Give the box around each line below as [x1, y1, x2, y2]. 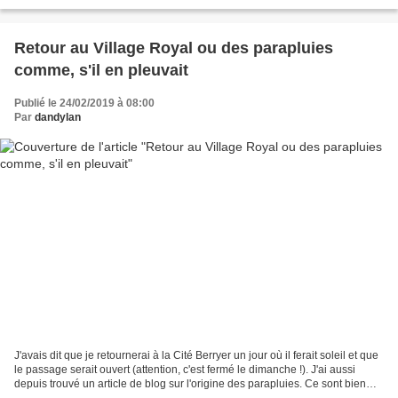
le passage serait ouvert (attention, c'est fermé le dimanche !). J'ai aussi [14, 362, 355, 376]
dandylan [35, 111, 81, 124]
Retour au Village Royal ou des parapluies [14, 39, 333, 58]
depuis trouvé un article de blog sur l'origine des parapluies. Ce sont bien [14, 377, 366, 390]
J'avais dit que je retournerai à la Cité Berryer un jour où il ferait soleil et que [14, 348, 378, 362]
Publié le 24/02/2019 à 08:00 [14, 97, 155, 110]
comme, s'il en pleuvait [14, 61, 188, 80]
